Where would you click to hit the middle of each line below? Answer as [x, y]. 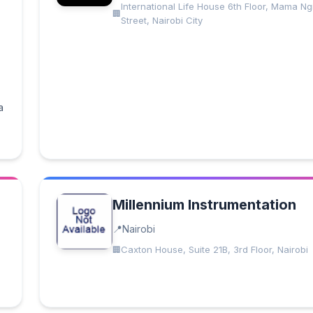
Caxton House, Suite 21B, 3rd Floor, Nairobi [214, 249]
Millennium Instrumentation [204, 205]
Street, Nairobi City [162, 20]
